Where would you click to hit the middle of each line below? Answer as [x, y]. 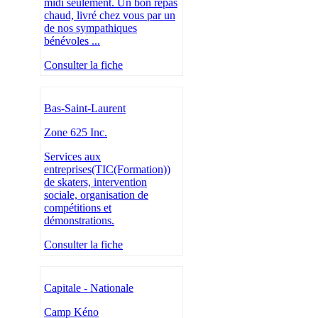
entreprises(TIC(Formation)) [107, 170]
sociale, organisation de [96, 195]
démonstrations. [79, 221]
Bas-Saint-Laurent [85, 109]
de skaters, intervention [95, 182]
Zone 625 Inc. [76, 133]
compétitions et [78, 208]
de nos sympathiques [91, 28]
